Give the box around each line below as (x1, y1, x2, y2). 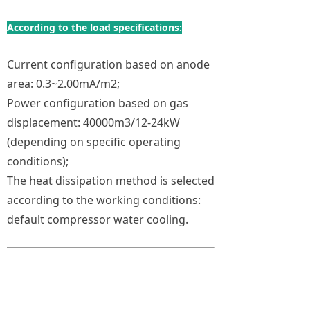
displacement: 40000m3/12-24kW (7, 115, 180, 131)
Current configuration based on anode (7, 57, 210, 73)
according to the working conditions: (7, 192, 201, 208)
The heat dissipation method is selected (7, 173, 215, 189)
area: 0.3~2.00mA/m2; (7, 76, 120, 92)
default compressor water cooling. (7, 212, 188, 228)
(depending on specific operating (7, 134, 181, 150)
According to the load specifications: (7, 21, 182, 35)
